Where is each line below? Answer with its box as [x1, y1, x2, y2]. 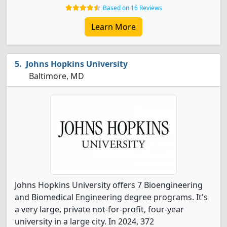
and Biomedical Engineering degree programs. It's [15, 192, 208, 203]
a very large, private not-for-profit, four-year [15, 204, 184, 215]
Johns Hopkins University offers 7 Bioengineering [15, 179, 203, 191]
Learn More [91, 21, 136, 32]
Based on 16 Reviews [102, 4, 162, 12]
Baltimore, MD [27, 70, 84, 82]
